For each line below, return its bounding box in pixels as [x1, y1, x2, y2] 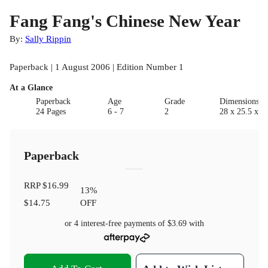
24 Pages [36, 107, 66, 117]
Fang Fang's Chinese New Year [10, 11, 240, 31]
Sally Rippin [25, 33, 71, 44]
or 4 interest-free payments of [64, 218, 167, 228]
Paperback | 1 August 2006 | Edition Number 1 [10, 62, 184, 72]
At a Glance [10, 83, 53, 93]
